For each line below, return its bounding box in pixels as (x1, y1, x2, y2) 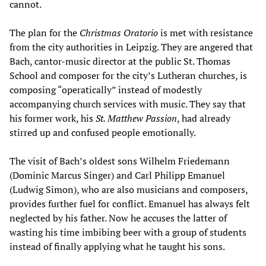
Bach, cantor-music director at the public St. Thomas (9, 55, 230, 68)
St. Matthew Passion (96, 112, 177, 125)
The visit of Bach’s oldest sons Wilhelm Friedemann (9, 154, 230, 168)
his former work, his (9, 112, 96, 125)
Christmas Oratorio (80, 26, 158, 40)
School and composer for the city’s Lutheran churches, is (9, 69, 247, 83)
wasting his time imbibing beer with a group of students (9, 226, 246, 239)
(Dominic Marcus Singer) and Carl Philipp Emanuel (9, 169, 225, 182)
